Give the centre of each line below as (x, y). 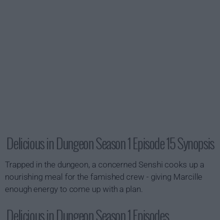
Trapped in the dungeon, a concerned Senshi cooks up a (105, 165)
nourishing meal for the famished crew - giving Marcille (104, 177)
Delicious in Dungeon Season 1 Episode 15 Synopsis (110, 143)
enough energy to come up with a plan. (74, 189)
